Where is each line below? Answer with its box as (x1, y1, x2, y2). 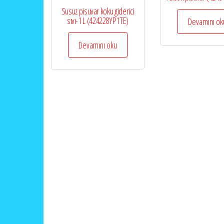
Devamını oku (78, 39, 117, 51)
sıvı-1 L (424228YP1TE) (66, 14, 128, 27)
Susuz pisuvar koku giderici (61, 5, 134, 17)
